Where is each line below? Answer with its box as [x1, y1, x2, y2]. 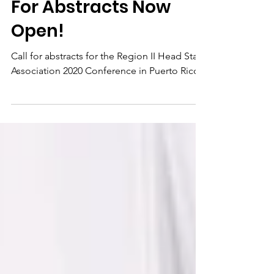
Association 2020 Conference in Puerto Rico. [11, 95, 202, 107]
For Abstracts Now [11, 26, 171, 50]
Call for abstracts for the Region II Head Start [11, 81, 204, 92]
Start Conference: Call [11, 2, 202, 26]
